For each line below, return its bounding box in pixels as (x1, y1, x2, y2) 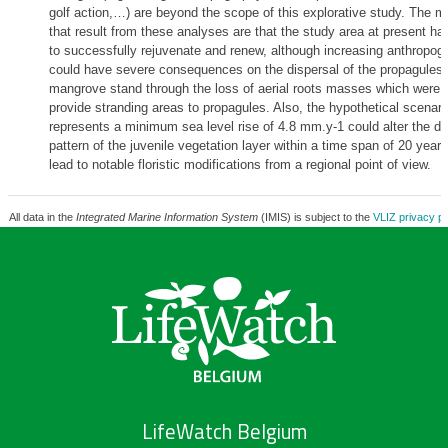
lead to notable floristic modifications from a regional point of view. (48, 157, 431, 172)
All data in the (8, 211, 76, 223)
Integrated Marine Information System (75, 211, 258, 223)
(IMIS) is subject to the (257, 211, 373, 223)
